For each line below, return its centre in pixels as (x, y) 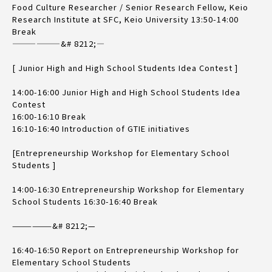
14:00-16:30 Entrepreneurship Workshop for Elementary (128, 189)
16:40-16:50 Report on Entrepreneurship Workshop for (126, 250)
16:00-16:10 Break (49, 116)
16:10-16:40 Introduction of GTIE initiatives (101, 128)
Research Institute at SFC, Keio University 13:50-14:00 (125, 19)
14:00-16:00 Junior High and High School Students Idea (126, 92)
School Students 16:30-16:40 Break (85, 201)
